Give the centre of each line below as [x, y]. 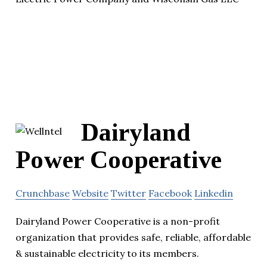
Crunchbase [43, 193]
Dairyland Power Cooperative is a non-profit [118, 221]
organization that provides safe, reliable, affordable [133, 237]
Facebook [170, 193]
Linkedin [214, 193]
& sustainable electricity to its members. [107, 254]
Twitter [128, 193]
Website [90, 193]
